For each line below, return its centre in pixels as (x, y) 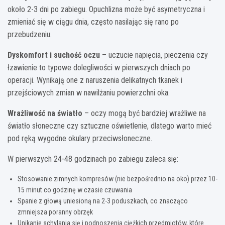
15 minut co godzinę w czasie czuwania (75, 190)
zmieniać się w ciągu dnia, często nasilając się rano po (93, 22)
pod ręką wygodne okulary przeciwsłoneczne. (80, 139)
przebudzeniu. (30, 35)
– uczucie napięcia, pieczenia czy (154, 55)
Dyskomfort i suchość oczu (54, 55)
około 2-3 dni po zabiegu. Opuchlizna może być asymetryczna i (106, 10)
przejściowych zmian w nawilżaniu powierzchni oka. (89, 93)
